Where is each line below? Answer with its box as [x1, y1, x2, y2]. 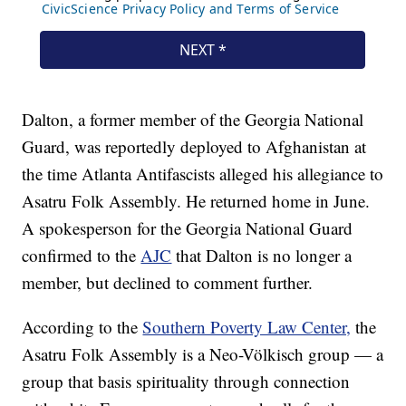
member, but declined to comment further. [22, 271, 314, 295]
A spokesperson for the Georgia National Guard [22, 217, 353, 240]
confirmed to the [22, 244, 141, 267]
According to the [22, 315, 143, 339]
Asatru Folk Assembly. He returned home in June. [22, 189, 371, 213]
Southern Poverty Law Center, [142, 315, 352, 339]
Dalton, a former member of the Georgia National [22, 108, 364, 131]
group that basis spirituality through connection [22, 370, 351, 393]
